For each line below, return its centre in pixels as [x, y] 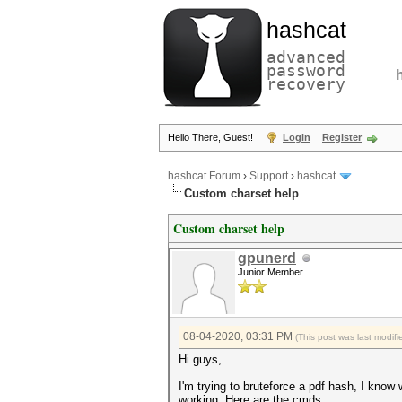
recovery [306, 84]
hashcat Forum [204, 176]
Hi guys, [200, 359]
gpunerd [267, 258]
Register [342, 137]
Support [269, 176]
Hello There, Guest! [212, 137]
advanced [306, 57]
